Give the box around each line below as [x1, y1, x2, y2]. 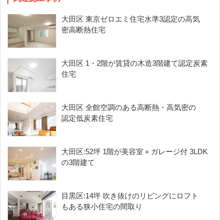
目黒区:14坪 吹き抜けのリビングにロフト [61, 192, 198, 200]
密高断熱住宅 [61, 26, 106, 34]
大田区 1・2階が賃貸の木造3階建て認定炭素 [61, 59, 208, 68]
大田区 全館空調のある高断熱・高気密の [61, 103, 196, 112]
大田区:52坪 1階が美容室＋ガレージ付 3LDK [61, 147, 208, 156]
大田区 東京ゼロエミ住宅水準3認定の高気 [61, 15, 200, 24]
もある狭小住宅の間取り [61, 202, 142, 211]
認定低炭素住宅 [61, 114, 113, 123]
